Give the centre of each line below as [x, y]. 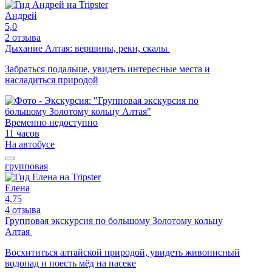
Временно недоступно [51, 122]
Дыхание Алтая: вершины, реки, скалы [87, 48]
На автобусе [30, 144]
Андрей [21, 15]
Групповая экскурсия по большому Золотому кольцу [114, 220]
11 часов [22, 133]
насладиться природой [52, 80]
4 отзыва [23, 209]
